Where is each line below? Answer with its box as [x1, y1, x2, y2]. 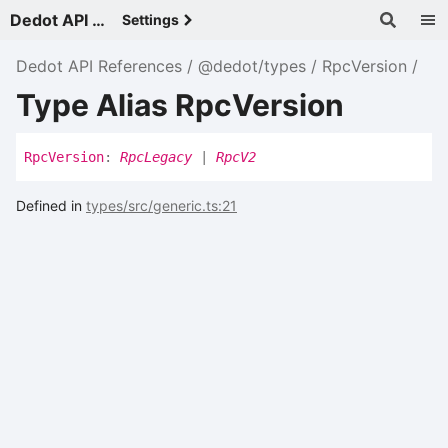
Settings [122, 11, 179, 28]
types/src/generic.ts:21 [86, 197, 237, 215]
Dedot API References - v [92, 10, 105, 30]
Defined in [16, 197, 86, 215]
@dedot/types [198, 56, 306, 76]
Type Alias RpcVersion [16, 86, 344, 123]
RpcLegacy [120, 149, 192, 166]
